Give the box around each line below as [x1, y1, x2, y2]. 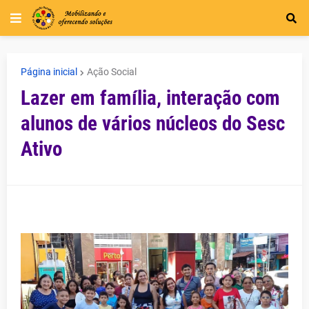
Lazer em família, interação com [21, 86, 280, 110]
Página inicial [21, 66, 77, 77]
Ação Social [87, 66, 137, 77]
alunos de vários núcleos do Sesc [21, 112, 285, 135]
